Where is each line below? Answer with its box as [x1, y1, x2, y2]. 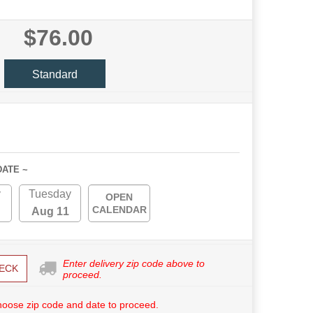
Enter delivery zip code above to [62, 257, 205, 269]
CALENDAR [92, 204, 147, 215]
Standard [32, 68, 78, 80]
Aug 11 [31, 205, 69, 217]
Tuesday [29, 188, 71, 200]
